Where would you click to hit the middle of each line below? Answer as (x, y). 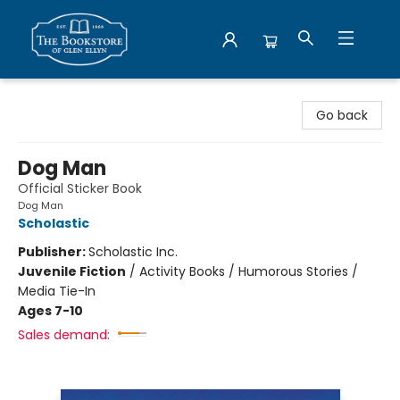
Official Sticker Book (80, 188)
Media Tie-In (57, 291)
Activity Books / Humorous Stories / (249, 271)
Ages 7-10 (50, 311)
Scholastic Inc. (133, 252)
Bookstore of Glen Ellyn (84, 96)
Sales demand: (64, 335)
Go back (342, 115)
